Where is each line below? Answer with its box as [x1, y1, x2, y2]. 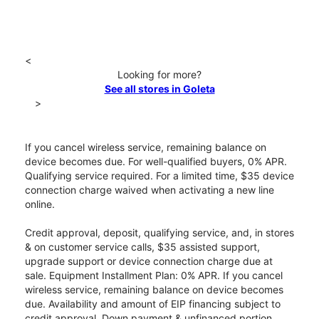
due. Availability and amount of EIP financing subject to [25, 298, 281, 310]
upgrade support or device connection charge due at [25, 255, 273, 268]
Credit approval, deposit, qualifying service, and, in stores [25, 226, 294, 239]
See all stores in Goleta [104, 83, 215, 95]
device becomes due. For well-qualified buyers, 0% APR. [25, 155, 287, 168]
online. [25, 198, 55, 211]
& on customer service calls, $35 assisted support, [25, 241, 260, 253]
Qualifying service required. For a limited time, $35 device [25, 169, 294, 182]
